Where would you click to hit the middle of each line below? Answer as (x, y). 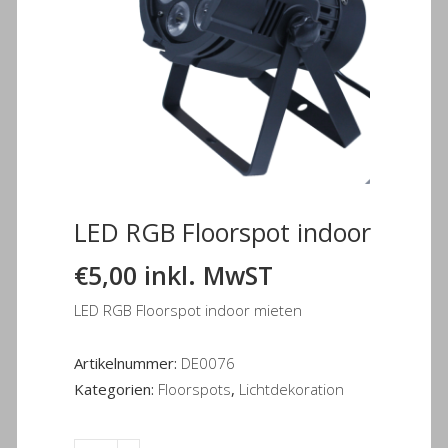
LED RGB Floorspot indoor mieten (188, 310)
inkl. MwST (208, 275)
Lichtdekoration (291, 389)
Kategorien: (116, 389)
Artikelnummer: (127, 363)
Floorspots (194, 389)
